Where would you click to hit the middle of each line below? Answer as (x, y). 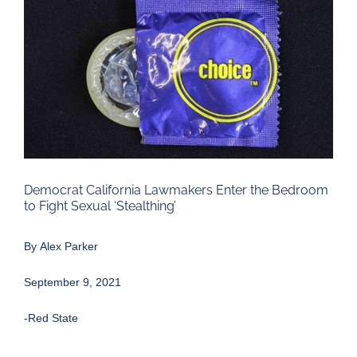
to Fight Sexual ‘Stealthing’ (100, 206)
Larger (40, 17)
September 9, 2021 (73, 282)
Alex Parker (69, 247)
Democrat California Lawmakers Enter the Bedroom (176, 190)
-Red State (51, 318)
